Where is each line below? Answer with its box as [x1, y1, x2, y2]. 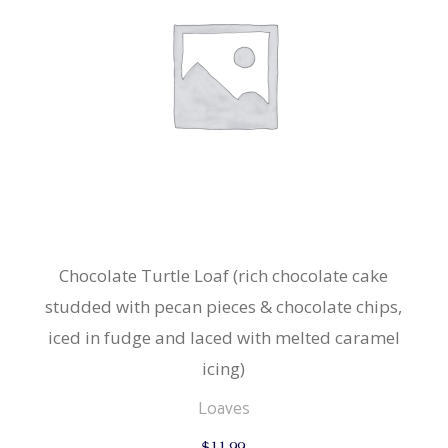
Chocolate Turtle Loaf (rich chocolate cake [59, 263, 389, 287]
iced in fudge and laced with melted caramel [47, 325, 400, 349]
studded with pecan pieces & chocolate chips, [45, 294, 403, 318]
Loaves [197, 394, 250, 423]
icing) [202, 356, 246, 380]
